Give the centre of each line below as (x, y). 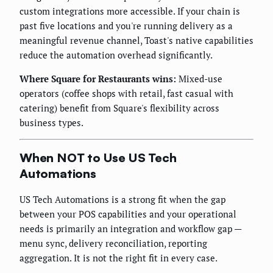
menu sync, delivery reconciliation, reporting (113, 243)
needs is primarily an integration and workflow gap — (130, 229)
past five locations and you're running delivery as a (126, 25)
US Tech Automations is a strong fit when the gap (122, 199)
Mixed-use (199, 78)
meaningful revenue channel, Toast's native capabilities (136, 40)
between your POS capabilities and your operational (128, 214)
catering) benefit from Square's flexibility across (119, 108)
